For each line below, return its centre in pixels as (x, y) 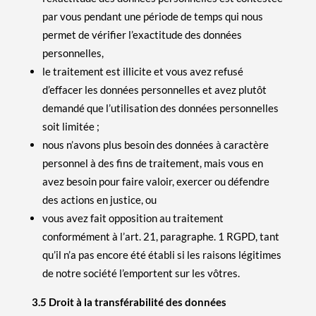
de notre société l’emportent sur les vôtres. (141, 273)
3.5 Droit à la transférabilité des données (129, 302)
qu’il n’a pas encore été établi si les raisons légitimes (162, 254)
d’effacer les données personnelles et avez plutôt (154, 89)
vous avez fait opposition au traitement (133, 218)
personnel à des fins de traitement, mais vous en (152, 163)
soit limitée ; (71, 126)
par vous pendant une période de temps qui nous (152, 16)
